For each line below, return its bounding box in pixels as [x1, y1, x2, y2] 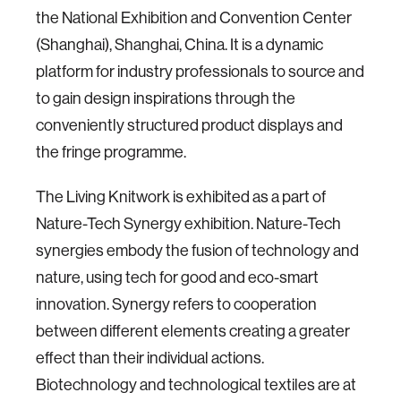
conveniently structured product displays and [36, 116, 343, 134]
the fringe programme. [36, 143, 189, 161]
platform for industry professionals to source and [36, 63, 364, 81]
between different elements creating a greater [36, 322, 350, 340]
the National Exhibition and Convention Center [36, 9, 352, 27]
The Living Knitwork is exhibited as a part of [36, 188, 326, 206]
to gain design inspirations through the [36, 90, 295, 107]
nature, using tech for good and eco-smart [36, 269, 319, 286]
